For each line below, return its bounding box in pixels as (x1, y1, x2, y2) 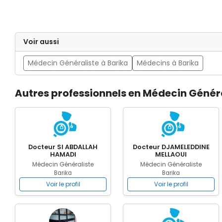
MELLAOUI (155, 150, 187, 159)
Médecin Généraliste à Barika (28, 58, 128, 68)
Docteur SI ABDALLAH (28, 143, 98, 151)
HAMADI (50, 150, 76, 159)
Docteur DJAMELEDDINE (132, 143, 210, 151)
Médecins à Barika (137, 58, 199, 68)
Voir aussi (23, 37, 59, 47)
